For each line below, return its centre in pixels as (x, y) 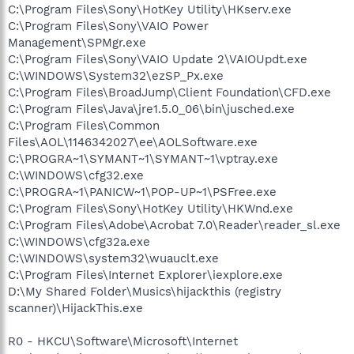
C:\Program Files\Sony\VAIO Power (108, 26)
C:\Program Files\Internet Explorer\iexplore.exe (145, 275)
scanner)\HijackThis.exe (75, 308)
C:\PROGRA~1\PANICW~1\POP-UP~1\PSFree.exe (142, 192)
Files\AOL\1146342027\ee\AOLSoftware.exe (133, 142)
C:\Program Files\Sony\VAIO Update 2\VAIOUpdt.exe (158, 59)
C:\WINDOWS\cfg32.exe (76, 175)
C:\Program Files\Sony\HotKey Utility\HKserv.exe (150, 9)
